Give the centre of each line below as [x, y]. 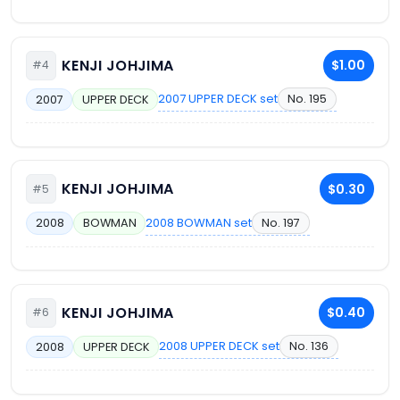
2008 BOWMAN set [199, 222]
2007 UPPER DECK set [218, 99]
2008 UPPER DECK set [220, 346]
